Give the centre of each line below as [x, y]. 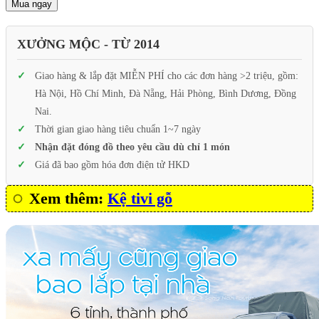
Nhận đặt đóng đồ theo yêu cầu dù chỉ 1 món [132, 147]
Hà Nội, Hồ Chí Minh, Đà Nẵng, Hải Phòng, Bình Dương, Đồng [166, 94]
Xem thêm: [68, 199]
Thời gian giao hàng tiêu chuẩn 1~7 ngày [118, 130]
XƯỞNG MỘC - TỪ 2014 [88, 45]
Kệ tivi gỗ [140, 199]
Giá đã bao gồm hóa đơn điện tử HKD [112, 165]
